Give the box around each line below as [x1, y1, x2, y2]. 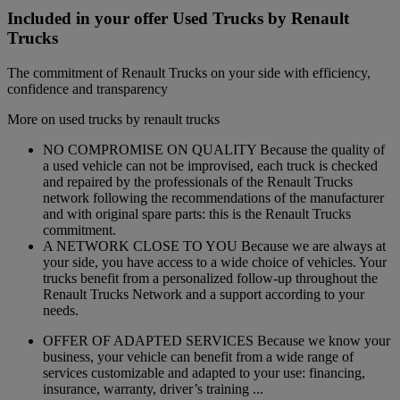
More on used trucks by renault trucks [7, 112, 220, 128]
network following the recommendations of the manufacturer [43, 190, 384, 206]
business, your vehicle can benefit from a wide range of [43, 349, 354, 365]
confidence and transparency [7, 81, 168, 97]
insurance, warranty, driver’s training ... [43, 381, 263, 397]
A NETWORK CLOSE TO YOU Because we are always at [43, 238, 386, 254]
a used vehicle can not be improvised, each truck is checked [43, 158, 378, 174]
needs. [43, 303, 79, 319]
